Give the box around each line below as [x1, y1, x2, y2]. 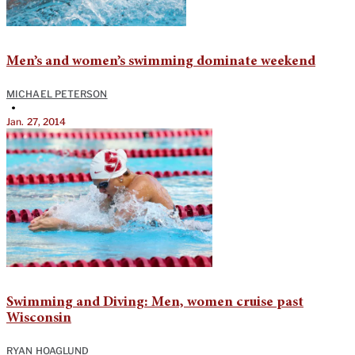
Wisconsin [6, 311, 71, 326]
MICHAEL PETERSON [6, 87, 108, 100]
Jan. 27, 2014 [6, 115, 67, 128]
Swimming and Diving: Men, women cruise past [6, 295, 303, 310]
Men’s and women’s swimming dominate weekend [6, 54, 315, 69]
